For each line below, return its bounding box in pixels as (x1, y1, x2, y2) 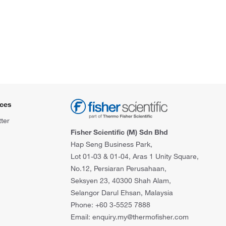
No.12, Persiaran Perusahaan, (71, 164, 166, 174)
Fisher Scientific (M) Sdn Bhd (71, 128, 168, 137)
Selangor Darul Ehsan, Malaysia (71, 188, 173, 198)
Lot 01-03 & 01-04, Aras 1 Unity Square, (71, 152, 199, 161)
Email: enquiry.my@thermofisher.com (71, 212, 189, 222)
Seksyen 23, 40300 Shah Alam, (71, 176, 171, 186)
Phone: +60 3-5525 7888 (71, 200, 150, 210)
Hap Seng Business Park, (71, 140, 152, 149)
